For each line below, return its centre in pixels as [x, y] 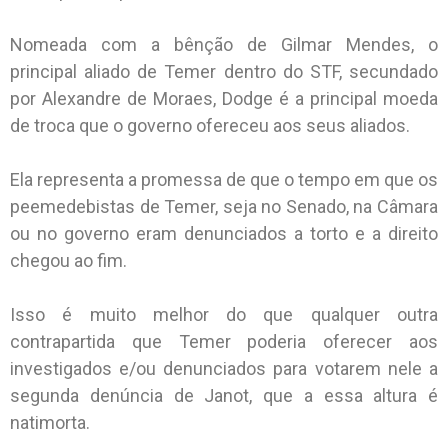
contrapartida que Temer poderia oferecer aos [224, 342]
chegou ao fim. [68, 261]
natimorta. [50, 423]
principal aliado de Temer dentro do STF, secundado [224, 72]
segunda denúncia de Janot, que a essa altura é [224, 396]
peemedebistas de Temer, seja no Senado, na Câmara [224, 207]
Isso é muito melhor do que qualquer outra [224, 315]
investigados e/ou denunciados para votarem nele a [224, 369]
